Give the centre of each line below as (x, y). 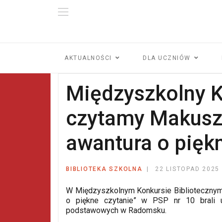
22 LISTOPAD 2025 (187, 169)
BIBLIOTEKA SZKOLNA (104, 169)
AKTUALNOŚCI (88, 58)
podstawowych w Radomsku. (116, 210)
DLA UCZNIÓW (167, 58)
